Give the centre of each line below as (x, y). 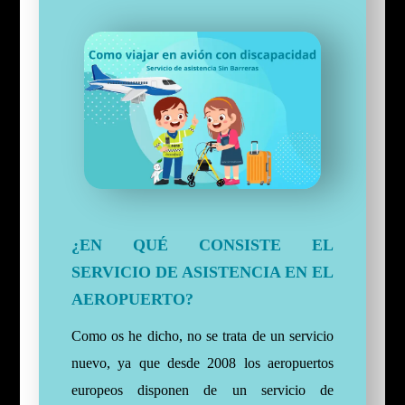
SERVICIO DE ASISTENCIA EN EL (202, 273)
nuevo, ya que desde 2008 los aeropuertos (202, 363)
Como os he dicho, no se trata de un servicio (202, 336)
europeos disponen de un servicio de (202, 391)
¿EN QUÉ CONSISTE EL (202, 245)
